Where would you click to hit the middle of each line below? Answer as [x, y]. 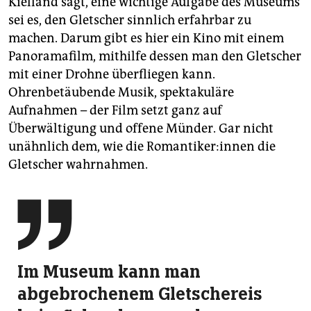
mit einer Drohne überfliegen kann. [112, 75]
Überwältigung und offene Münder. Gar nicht [141, 129]
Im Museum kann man [109, 272]
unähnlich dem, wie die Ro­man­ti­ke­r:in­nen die [142, 147]
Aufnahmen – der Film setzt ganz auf [115, 111]
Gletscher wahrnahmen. [78, 165]
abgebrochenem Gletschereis [140, 294]
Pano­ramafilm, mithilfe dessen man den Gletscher [155, 57]
